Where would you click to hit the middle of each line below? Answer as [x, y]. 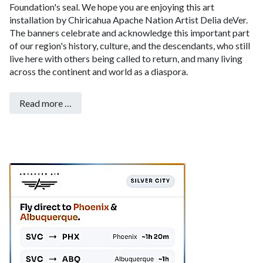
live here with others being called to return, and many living [126, 59]
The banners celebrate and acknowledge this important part [129, 33]
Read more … [45, 103]
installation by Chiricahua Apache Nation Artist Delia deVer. [129, 20]
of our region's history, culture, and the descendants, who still [130, 46]
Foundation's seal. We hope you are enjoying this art [112, 7]
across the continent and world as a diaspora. [99, 72]
